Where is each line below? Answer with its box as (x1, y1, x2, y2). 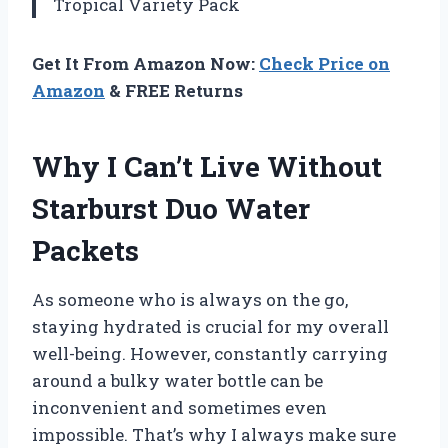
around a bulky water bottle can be (32, 369, 323, 393)
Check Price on (259, 52, 390, 76)
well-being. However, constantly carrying (32, 342, 388, 366)
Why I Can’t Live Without (32, 148, 382, 186)
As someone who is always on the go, (32, 288, 348, 312)
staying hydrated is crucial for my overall (32, 315, 389, 339)
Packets (32, 232, 139, 270)
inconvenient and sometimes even (32, 396, 327, 420)
